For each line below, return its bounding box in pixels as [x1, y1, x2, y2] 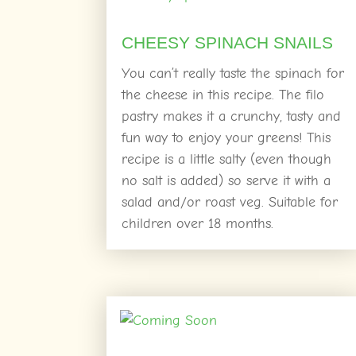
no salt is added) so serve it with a [122, 172, 331, 189]
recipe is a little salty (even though [122, 150, 332, 168]
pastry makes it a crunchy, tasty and [122, 107, 342, 125]
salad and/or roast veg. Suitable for [122, 193, 339, 211]
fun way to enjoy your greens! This [122, 129, 331, 146]
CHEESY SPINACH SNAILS [122, 33, 334, 52]
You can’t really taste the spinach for [122, 64, 345, 82]
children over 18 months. [122, 215, 274, 232]
